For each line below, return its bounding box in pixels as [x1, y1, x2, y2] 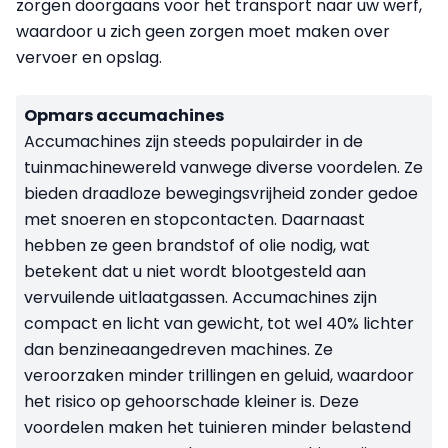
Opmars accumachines [24, 104, 224, 128]
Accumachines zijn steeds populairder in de [24, 130, 363, 154]
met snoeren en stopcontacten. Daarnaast [24, 208, 365, 232]
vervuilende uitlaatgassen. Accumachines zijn [24, 286, 377, 310]
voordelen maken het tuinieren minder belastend [24, 416, 411, 440]
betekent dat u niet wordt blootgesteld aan [24, 260, 366, 284]
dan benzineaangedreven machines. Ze [24, 338, 333, 362]
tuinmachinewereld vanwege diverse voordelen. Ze [24, 156, 423, 180]
